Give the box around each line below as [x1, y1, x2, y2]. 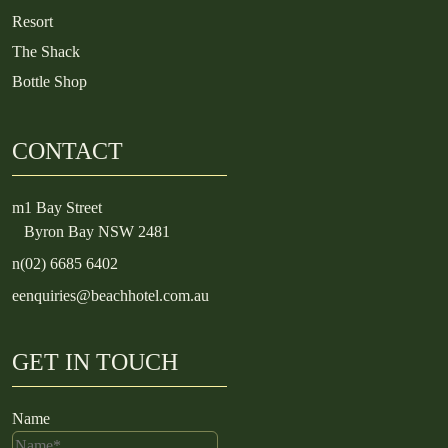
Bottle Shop [12, 72, 87, 90]
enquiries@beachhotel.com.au [19, 286, 209, 304]
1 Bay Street [24, 198, 102, 216]
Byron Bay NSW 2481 [24, 222, 170, 240]
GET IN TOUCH [12, 348, 178, 375]
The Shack [12, 42, 80, 60]
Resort [12, 12, 53, 30]
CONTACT [12, 137, 123, 164]
